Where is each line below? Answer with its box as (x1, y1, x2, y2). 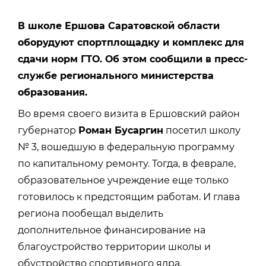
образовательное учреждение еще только (18, 174, 229, 186)
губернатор (18, 124, 78, 136)
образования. (18, 86, 87, 98)
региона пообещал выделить (18, 207, 163, 219)
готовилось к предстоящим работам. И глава (18, 191, 240, 202)
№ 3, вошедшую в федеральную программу (18, 141, 235, 153)
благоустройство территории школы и (18, 240, 211, 252)
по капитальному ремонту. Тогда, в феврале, (18, 157, 236, 169)
